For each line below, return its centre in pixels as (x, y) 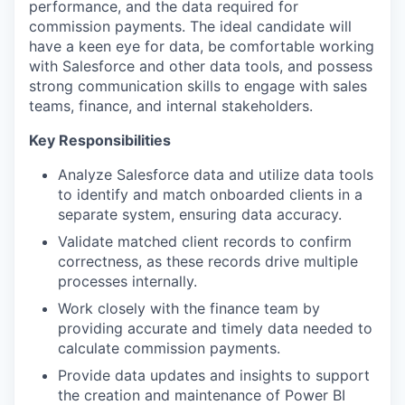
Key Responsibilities (100, 140)
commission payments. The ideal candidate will (190, 26)
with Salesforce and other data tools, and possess (201, 66)
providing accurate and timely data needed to (215, 328)
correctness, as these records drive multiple (208, 261)
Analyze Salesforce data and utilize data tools (216, 174)
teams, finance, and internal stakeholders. (171, 106)
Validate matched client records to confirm (205, 241)
